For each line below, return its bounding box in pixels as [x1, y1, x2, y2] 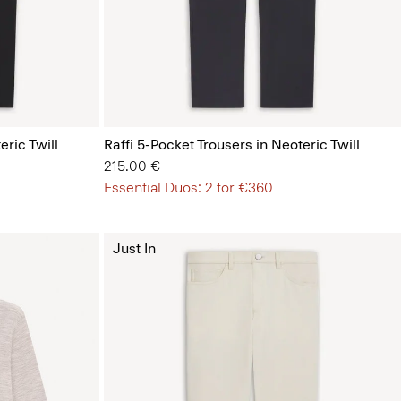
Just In [112, 240, 156, 257]
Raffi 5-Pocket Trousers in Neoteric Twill [103, 136, 360, 153]
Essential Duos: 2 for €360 [103, 179, 273, 196]
